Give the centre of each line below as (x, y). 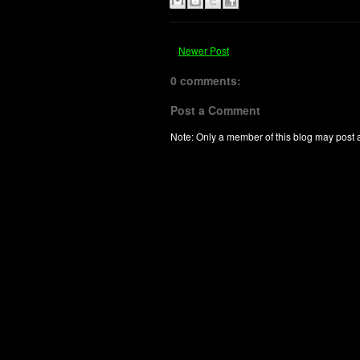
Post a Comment (215, 110)
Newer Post (204, 50)
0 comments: (206, 80)
